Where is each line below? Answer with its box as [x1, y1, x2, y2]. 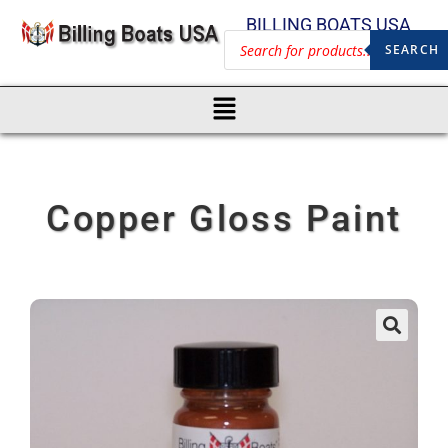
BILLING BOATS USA [245, 14, 411, 35]
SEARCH [384, 41, 439, 58]
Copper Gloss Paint [46, 197, 402, 240]
